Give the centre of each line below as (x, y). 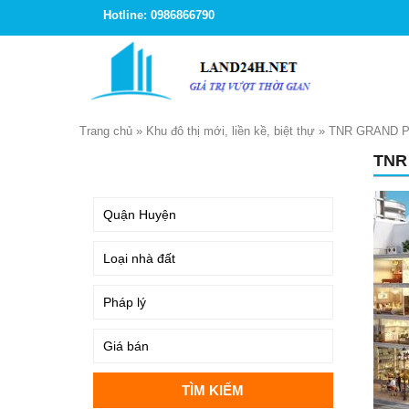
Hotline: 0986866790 (159, 15)
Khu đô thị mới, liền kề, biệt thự (231, 131)
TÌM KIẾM (125, 164)
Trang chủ (106, 131)
